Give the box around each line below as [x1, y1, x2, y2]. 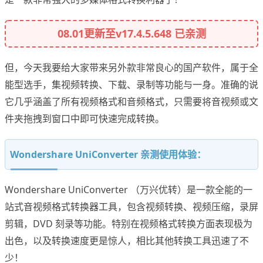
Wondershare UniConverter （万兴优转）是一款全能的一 [5, 183, 252, 197]
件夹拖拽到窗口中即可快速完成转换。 [5, 112, 164, 126]
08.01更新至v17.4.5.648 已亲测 [57, 26, 206, 41]
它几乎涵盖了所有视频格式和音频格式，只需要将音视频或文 [5, 95, 258, 109]
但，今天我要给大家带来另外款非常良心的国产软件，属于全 [5, 61, 258, 75]
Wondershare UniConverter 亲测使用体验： [10, 148, 206, 161]
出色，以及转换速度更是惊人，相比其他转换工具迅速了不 [5, 234, 249, 248]
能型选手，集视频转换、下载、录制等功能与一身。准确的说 [5, 78, 258, 92]
